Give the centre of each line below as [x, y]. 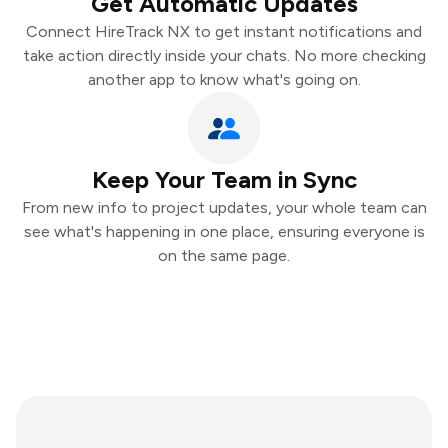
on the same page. [224, 255]
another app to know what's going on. [224, 79]
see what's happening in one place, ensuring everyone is [224, 231]
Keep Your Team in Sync [224, 179]
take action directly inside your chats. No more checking [224, 55]
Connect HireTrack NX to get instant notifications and [224, 31]
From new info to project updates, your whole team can [224, 207]
